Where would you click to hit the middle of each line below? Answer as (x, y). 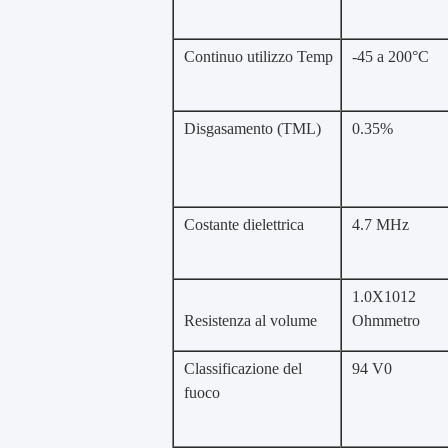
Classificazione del (243, 368)
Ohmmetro (386, 320)
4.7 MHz (380, 224)
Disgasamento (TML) (252, 128)
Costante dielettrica (244, 224)
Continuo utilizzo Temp (258, 56)
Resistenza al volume (250, 320)
